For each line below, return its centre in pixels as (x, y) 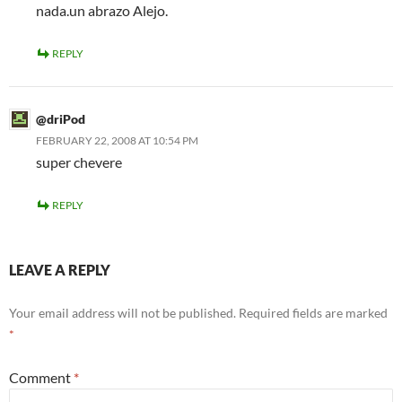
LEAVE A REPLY (60, 270)
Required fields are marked (313, 313)
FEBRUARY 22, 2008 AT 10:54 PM (117, 140)
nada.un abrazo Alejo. (102, 10)
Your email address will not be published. (122, 313)
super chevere (79, 162)
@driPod (61, 119)
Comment (41, 377)
